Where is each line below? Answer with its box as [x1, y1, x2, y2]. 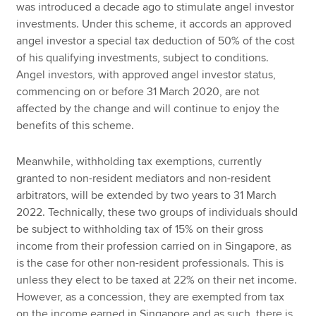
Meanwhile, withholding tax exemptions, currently [16, 154, 262, 169]
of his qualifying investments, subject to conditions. [16, 50, 269, 65]
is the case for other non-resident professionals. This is [16, 255, 284, 270]
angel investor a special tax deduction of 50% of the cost [16, 33, 296, 48]
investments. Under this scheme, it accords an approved [16, 16, 292, 31]
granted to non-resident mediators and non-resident [16, 171, 272, 186]
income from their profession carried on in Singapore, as [16, 238, 292, 253]
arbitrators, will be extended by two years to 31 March [16, 188, 277, 202]
